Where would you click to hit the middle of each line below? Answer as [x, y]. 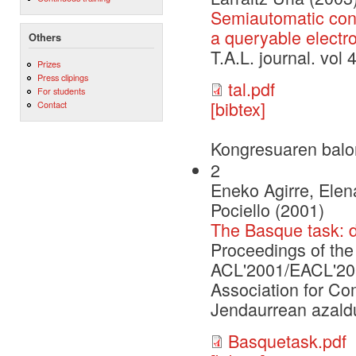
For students [61, 91]
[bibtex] [238, 108]
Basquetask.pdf [287, 340]
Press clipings [62, 77]
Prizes [48, 63]
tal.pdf [252, 88]
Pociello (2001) [267, 210]
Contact [52, 104]
